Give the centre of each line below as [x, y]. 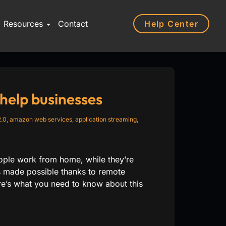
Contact [73, 24]
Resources [24, 24]
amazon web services [41, 119]
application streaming [106, 119]
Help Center [171, 23]
